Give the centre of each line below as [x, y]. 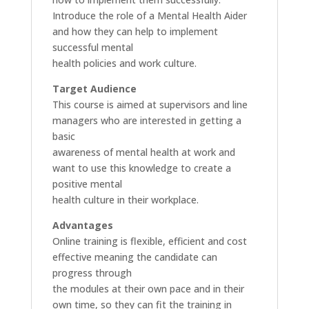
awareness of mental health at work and [143, 152]
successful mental [92, 47]
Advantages [82, 225]
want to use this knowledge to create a [141, 168]
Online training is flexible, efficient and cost [149, 241]
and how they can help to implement [135, 31]
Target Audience [94, 89]
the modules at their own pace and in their [148, 289]
